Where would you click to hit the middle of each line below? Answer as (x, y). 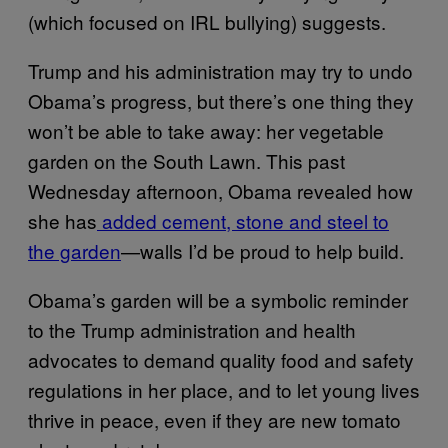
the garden (74, 250)
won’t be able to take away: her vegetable (206, 130)
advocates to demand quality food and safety (221, 359)
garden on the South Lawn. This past (186, 160)
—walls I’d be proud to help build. (262, 250)
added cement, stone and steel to (243, 220)
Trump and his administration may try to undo (220, 70)
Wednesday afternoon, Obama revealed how (220, 190)
